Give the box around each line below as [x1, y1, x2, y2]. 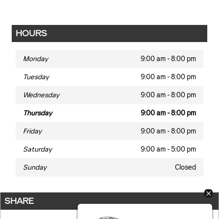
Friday [23, 127, 42, 135]
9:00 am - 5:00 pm [141, 145, 196, 153]
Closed [175, 163, 196, 172]
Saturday [23, 145, 52, 153]
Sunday [23, 163, 46, 172]
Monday [23, 54, 48, 63]
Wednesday [23, 90, 59, 99]
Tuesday [23, 72, 49, 81]
